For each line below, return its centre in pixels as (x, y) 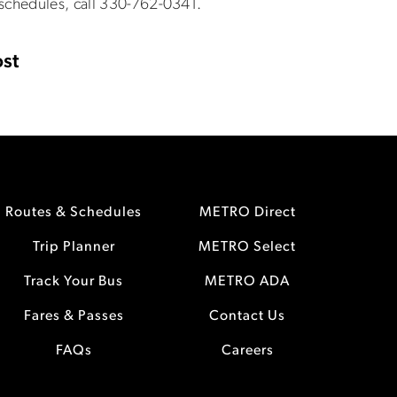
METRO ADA (247, 282)
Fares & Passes (74, 316)
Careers (247, 351)
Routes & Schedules (74, 213)
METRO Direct (247, 213)
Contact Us (247, 316)
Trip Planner (74, 247)
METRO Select (247, 247)
